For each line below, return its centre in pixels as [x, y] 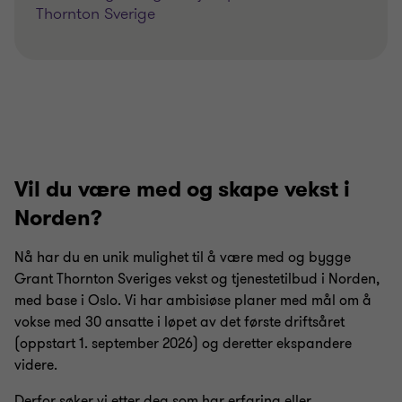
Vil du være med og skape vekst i [182, 189]
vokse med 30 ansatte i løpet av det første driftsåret [179, 322]
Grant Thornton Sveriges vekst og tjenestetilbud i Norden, [197, 279]
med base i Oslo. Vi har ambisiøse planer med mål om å [193, 301]
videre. [36, 365]
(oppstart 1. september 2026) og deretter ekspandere [183, 344]
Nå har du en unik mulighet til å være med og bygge [183, 258]
